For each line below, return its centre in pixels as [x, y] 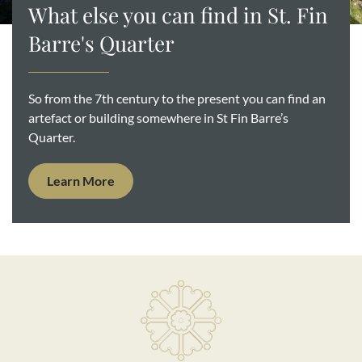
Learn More [81, 181]
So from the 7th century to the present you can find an [177, 99]
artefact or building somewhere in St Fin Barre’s [158, 118]
